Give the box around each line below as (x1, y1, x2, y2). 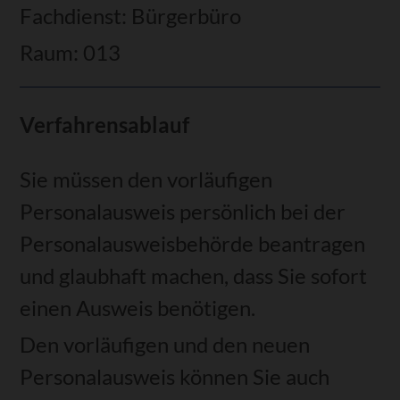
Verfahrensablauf (20, 112, 190, 138)
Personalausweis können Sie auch (20, 362, 330, 389)
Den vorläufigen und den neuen (20, 330, 311, 357)
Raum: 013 (20, 38, 121, 65)
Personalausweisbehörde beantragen (20, 229, 366, 256)
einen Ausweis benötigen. (20, 294, 256, 321)
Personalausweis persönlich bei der (20, 197, 346, 224)
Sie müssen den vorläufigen (20, 165, 273, 192)
